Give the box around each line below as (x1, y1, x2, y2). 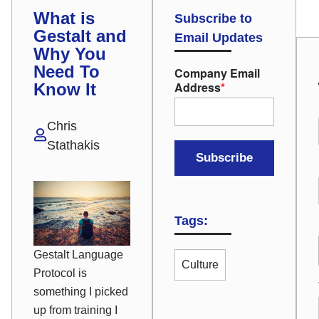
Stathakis (47, 138, 100, 152)
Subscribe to (174, 11, 252, 26)
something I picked (33, 285, 128, 298)
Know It (33, 80, 96, 99)
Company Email (174, 65, 260, 81)
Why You (33, 44, 106, 63)
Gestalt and (33, 26, 127, 46)
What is (33, 9, 95, 28)
